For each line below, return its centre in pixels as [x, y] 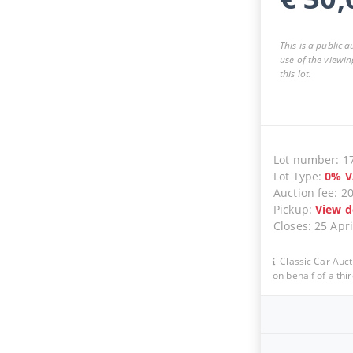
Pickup [291, 209]
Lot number [305, 159]
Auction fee [304, 192]
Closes [290, 225]
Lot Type [296, 176]
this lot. [295, 73]
